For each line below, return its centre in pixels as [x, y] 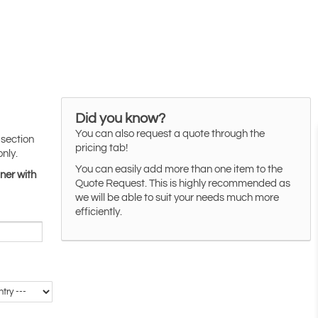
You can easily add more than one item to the [179, 170]
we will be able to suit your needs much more [177, 198]
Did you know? [121, 119]
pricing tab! [102, 148]
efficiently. [99, 212]
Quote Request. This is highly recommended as [183, 184]
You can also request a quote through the [170, 134]
